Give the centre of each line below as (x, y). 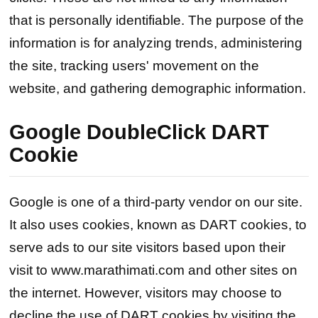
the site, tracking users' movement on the (135, 66)
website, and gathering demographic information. (158, 89)
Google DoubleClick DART (139, 132)
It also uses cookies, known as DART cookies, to (158, 224)
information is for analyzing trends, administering (156, 43)
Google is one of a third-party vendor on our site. (156, 202)
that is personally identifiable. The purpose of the (157, 21)
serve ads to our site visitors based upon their (148, 247)
